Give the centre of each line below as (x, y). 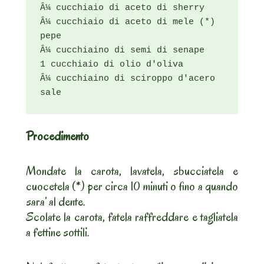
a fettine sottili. (58, 232)
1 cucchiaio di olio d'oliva (112, 65)
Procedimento (57, 136)
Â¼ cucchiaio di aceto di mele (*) (128, 22)
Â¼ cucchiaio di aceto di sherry (122, 8)
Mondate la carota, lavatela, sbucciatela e (132, 171)
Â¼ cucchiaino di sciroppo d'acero (128, 79)
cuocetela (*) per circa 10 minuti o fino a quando (132, 187)
